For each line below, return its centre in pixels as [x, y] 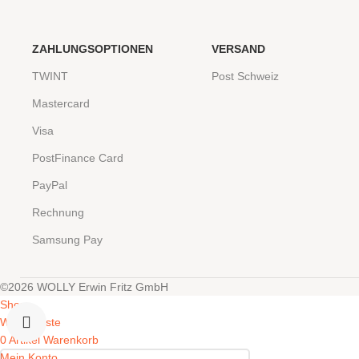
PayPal [50, 186]
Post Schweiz [245, 77]
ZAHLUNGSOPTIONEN [93, 49]
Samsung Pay [67, 240]
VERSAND [238, 49]
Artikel [24, 340]
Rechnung [58, 213]
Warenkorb [71, 340]
